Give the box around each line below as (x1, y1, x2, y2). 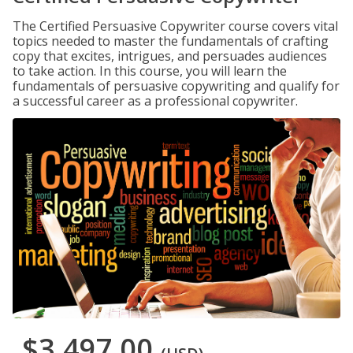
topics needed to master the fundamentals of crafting (13, 32, 329, 50)
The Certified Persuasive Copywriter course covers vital (13, 17, 338, 35)
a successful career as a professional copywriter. (13, 92, 298, 110)
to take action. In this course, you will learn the (13, 62, 287, 80)
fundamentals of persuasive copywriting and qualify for (13, 77, 340, 95)
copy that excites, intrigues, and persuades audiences (13, 47, 327, 65)
